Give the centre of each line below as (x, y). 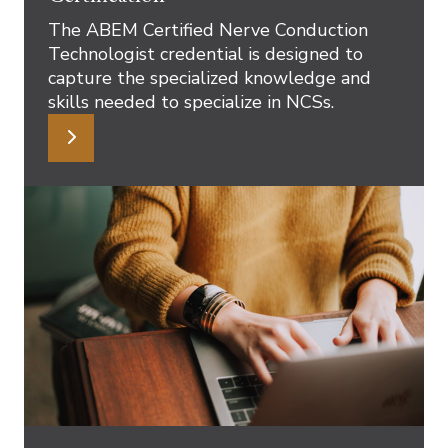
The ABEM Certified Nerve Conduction (208, 30)
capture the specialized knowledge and (209, 78)
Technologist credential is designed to (205, 54)
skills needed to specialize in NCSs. (191, 102)
